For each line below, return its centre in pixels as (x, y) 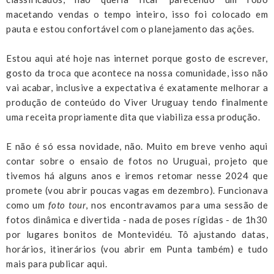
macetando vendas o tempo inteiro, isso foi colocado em (137, 14)
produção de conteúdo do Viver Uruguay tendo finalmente (137, 102)
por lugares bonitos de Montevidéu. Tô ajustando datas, (137, 234)
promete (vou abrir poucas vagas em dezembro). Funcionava (137, 190)
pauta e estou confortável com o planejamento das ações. (131, 28)
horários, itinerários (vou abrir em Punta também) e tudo (137, 249)
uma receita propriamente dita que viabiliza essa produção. (133, 117)
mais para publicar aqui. (57, 263)
